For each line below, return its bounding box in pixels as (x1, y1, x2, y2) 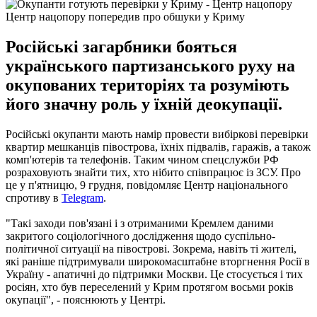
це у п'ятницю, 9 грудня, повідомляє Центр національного (6, 178, 288, 191)
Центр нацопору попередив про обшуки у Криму (6, 10, 245, 23)
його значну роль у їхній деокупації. (6, 94, 282, 113)
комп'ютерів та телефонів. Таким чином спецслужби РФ (6, 153, 279, 166)
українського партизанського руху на (6, 56, 295, 75)
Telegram (62, 191, 103, 204)
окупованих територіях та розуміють (6, 75, 289, 94)
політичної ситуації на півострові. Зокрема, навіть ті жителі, (6, 242, 296, 255)
